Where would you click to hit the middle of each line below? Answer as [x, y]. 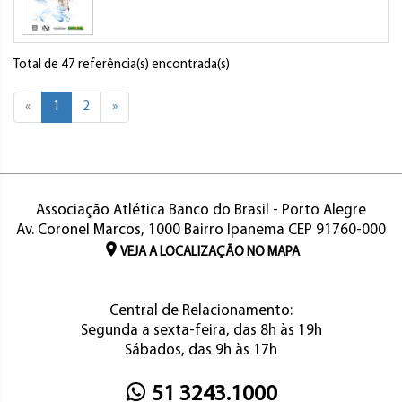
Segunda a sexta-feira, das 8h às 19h [201, 331]
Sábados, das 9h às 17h [201, 350]
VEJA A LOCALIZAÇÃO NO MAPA [210, 253]
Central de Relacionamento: [201, 311]
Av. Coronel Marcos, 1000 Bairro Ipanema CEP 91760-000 [201, 230]
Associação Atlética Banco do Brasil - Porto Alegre [201, 210]
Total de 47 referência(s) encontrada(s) [122, 65]
